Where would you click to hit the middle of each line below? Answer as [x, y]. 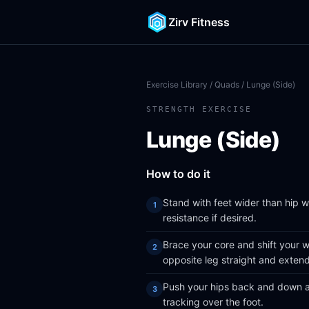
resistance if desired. [210, 218]
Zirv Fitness [199, 22]
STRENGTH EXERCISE [199, 109]
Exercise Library [177, 84]
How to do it [178, 174]
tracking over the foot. [213, 302]
